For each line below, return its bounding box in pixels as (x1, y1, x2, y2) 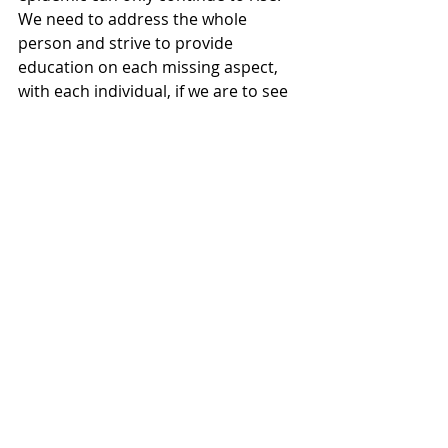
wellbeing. (18, 128, 93, 150)
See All (275, 289, 320, 308)
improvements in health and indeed (18, 104, 292, 126)
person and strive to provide (18, 32, 237, 54)
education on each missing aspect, (18, 56, 282, 78)
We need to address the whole (18, 8, 251, 30)
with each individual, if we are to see (18, 80, 292, 102)
